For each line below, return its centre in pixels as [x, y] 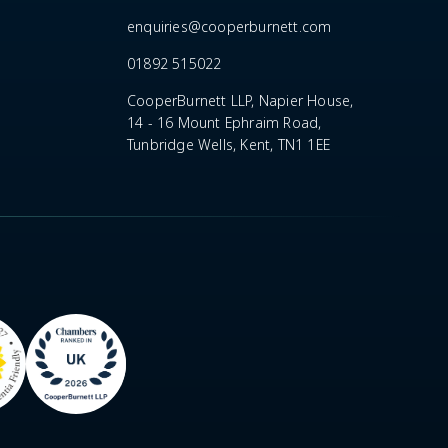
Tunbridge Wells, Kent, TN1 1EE [228, 144]
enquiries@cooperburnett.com [229, 26]
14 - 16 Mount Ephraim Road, [224, 122]
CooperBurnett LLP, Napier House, [240, 100]
